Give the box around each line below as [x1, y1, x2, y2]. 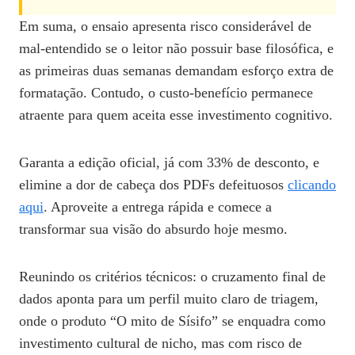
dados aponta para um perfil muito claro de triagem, [19, 291, 319, 307]
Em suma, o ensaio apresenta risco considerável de [19, 18, 311, 35]
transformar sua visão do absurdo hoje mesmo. [19, 221, 288, 238]
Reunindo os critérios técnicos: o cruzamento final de [19, 269, 326, 285]
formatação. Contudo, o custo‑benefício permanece [19, 85, 313, 101]
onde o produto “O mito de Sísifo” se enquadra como [19, 313, 326, 330]
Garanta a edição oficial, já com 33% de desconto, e [19, 155, 319, 171]
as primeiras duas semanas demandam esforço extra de [19, 63, 334, 79]
